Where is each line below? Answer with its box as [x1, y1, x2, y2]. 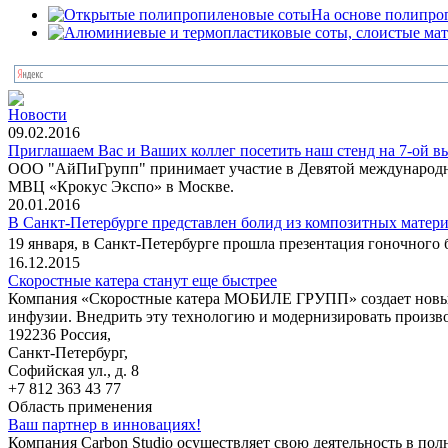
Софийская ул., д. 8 [8, 361, 139, 379]
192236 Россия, [8, 325, 111, 343]
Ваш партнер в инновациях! [8, 415, 201, 433]
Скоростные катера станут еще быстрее [8, 271, 277, 289]
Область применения [8, 397, 152, 415]
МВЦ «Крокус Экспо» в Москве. [8, 177, 234, 195]
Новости [8, 105, 67, 123]
